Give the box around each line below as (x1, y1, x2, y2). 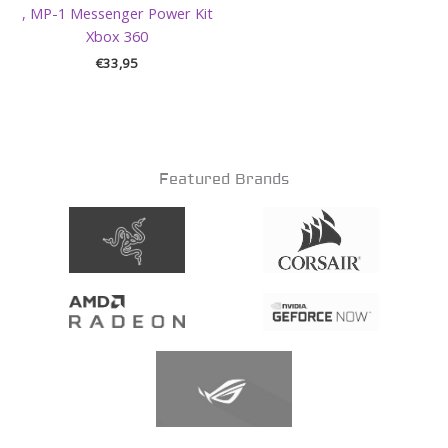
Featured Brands (159, 170, 289, 190)
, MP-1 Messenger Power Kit (21, 2, 213, 23)
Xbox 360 (86, 25, 148, 46)
